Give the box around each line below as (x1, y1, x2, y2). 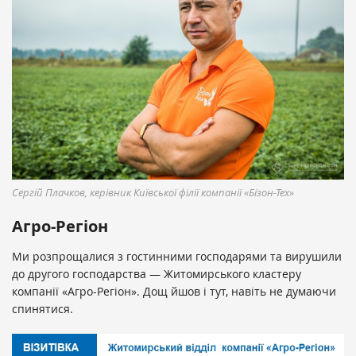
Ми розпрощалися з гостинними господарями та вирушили (12, 249, 342, 265)
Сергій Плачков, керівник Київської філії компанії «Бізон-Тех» (12, 185, 294, 200)
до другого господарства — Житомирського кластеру (12, 266, 301, 282)
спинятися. (12, 301, 73, 317)
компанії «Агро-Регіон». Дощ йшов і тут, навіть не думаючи (12, 284, 336, 300)
